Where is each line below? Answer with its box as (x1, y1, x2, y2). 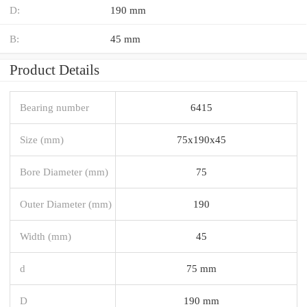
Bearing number (20, 101, 89, 113)
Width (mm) (20, 230, 71, 242)
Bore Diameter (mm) (20, 165, 108, 177)
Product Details (10, 61, 99, 78)
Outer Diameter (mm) (20, 197, 112, 210)
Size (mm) (20, 133, 64, 145)
